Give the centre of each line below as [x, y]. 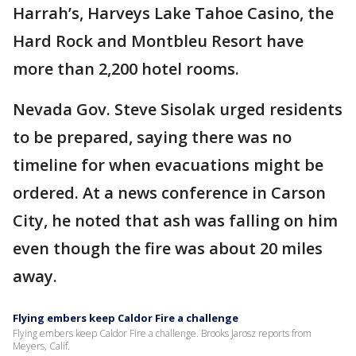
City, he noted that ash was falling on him [175, 221]
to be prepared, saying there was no [152, 137]
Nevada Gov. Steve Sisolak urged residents [178, 109]
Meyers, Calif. [41, 346]
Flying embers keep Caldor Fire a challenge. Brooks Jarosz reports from [162, 333]
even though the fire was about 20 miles [168, 248]
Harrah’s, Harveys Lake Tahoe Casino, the [173, 13]
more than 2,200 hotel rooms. [126, 69]
